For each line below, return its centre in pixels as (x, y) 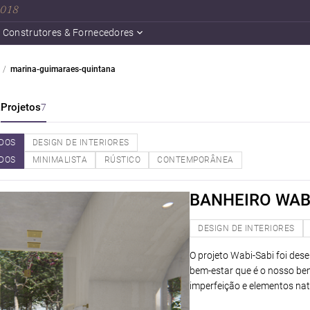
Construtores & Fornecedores (68, 33)
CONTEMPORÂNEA (195, 160)
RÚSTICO (122, 160)
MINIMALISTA (60, 160)
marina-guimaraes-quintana (63, 69)
